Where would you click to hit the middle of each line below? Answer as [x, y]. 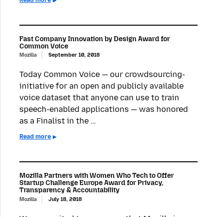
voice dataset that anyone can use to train [99, 98]
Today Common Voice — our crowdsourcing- [102, 75]
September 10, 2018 [74, 55]
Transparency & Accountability [70, 190]
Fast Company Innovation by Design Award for [95, 39]
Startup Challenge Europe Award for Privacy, [91, 183]
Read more [35, 137]
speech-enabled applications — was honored [104, 109]
